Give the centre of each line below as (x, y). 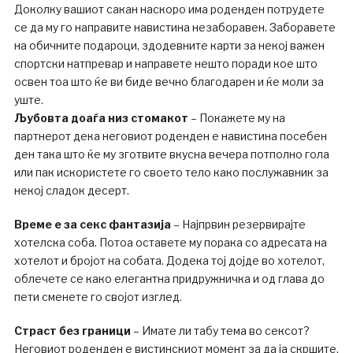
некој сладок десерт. (71, 191)
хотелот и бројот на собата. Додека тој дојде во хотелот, (169, 261)
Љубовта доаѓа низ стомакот (101, 118)
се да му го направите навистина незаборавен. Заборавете (175, 28)
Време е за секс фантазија (92, 225)
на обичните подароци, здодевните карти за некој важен (169, 46)
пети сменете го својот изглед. (98, 297)
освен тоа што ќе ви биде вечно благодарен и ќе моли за (169, 82)
